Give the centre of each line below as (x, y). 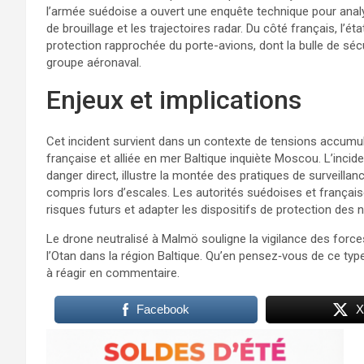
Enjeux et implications (174, 100)
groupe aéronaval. (94, 62)
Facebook (162, 309)
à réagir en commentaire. (113, 273)
